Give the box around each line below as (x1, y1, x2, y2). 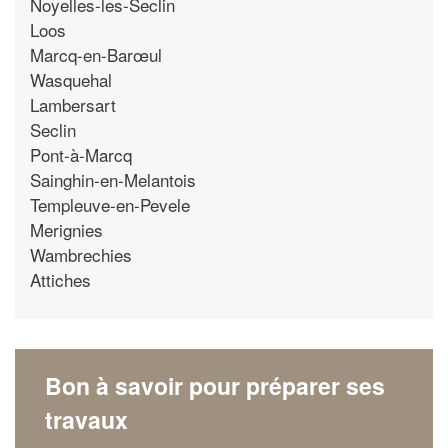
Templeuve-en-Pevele (30, 191, 190, 217)
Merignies (30, 216, 103, 242)
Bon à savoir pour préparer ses (45, 369, 385, 402)
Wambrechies (30, 241, 132, 267)
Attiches (30, 266, 91, 292)
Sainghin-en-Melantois (30, 166, 196, 192)
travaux (45, 403, 128, 436)
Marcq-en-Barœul (30, 41, 162, 67)
